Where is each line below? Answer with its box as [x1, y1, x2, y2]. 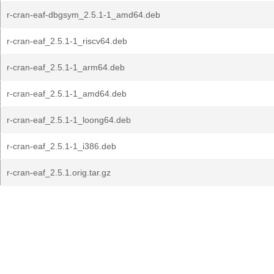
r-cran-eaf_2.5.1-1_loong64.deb [7, 115, 131, 125]
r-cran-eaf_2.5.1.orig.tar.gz [7, 168, 111, 177]
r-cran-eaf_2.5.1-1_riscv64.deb [7, 36, 127, 46]
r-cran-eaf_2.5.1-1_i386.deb [7, 141, 116, 151]
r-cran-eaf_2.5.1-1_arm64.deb [7, 62, 125, 72]
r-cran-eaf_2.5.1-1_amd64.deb [7, 89, 127, 98]
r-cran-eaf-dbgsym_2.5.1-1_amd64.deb [7, 10, 160, 20]
